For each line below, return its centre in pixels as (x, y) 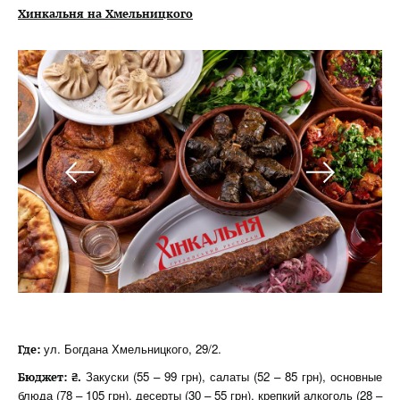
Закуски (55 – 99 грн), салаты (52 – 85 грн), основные (232, 376)
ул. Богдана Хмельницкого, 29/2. (131, 349)
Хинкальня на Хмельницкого (105, 13)
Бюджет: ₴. (50, 377)
